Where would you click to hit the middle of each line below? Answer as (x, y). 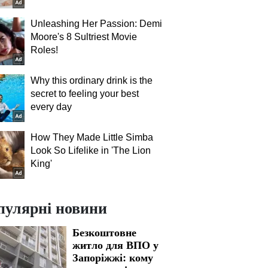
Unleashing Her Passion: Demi (96, 24)
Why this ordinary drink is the (92, 80)
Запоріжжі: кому (113, 257)
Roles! (44, 50)
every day (51, 107)
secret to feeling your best (85, 94)
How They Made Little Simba (92, 137)
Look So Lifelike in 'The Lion (91, 150)
